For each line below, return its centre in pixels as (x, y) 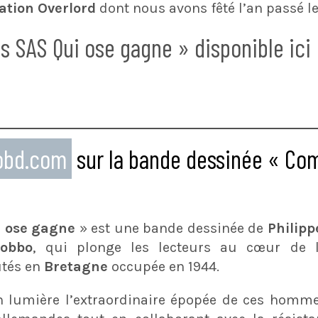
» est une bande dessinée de (171, 228)
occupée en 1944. (165, 267)
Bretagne (78, 267)
